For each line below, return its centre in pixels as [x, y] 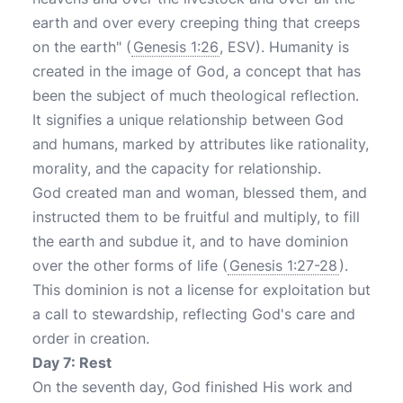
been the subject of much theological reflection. [196, 95]
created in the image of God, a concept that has [197, 71]
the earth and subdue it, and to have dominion [190, 241]
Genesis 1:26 [175, 47]
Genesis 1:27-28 [283, 265]
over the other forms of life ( [130, 265]
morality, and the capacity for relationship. [177, 168]
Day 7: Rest [72, 363]
